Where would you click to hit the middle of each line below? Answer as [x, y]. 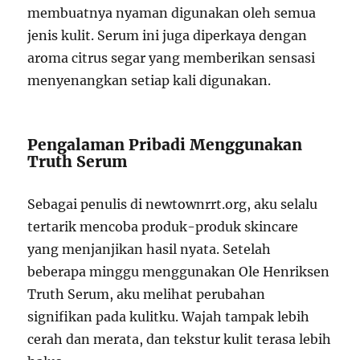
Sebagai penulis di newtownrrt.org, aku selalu [173, 204]
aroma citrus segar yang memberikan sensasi [172, 57]
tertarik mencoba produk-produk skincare [163, 226]
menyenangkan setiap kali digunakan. [149, 80]
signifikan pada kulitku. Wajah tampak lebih [169, 316]
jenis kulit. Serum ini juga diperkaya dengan [168, 35]
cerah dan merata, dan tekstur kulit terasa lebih [180, 339]
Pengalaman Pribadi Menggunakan [165, 144]
